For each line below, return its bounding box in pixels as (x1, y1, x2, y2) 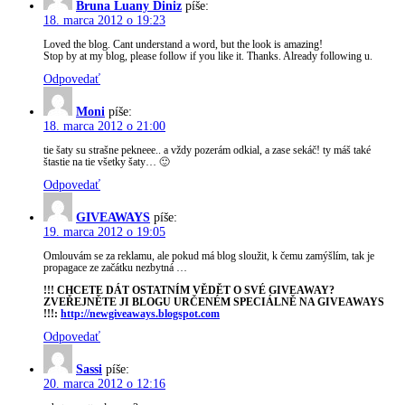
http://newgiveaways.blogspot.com (61, 307, 220, 320)
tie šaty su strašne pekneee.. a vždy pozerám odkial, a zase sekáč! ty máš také (43, 144, 371, 156)
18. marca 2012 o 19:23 (43, 14, 165, 28)
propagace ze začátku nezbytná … (43, 261, 187, 274)
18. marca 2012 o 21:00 (43, 119, 165, 134)
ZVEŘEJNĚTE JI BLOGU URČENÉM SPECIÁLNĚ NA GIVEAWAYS (43, 296, 384, 308)
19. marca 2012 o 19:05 (43, 225, 165, 240)
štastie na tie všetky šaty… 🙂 (43, 155, 170, 168)
